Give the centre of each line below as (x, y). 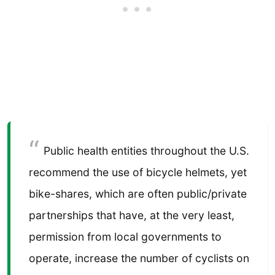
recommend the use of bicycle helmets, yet (138, 172)
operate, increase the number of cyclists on (139, 258)
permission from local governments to (125, 237)
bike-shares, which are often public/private (138, 194)
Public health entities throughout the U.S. (146, 151)
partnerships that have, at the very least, (132, 215)
